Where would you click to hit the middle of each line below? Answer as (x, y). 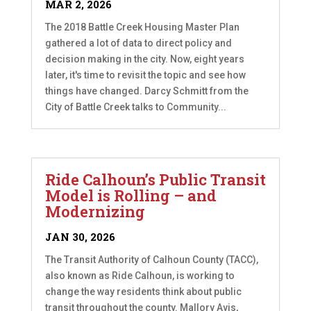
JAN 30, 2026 (80, 237)
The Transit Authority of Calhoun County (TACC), (151, 260)
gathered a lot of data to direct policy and (138, 43)
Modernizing (95, 212)
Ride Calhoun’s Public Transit (155, 180)
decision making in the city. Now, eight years (144, 59)
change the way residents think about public (143, 292)
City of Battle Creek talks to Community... (135, 107)
